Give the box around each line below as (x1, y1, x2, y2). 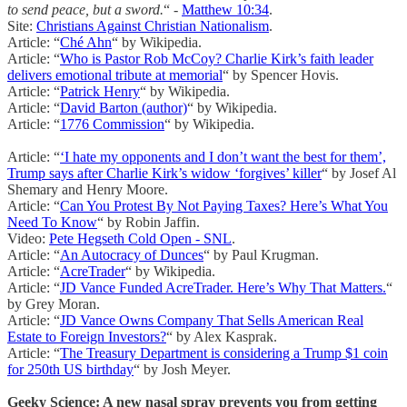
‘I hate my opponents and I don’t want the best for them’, (60, 149, 386, 165)
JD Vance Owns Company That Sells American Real (60, 313, 363, 329)
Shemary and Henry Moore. (7, 182, 168, 198)
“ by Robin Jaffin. (97, 214, 200, 231)
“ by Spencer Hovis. (223, 67, 339, 84)
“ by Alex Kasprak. (166, 329, 277, 345)
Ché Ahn (60, 35, 112, 51)
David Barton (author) (60, 100, 187, 116)
